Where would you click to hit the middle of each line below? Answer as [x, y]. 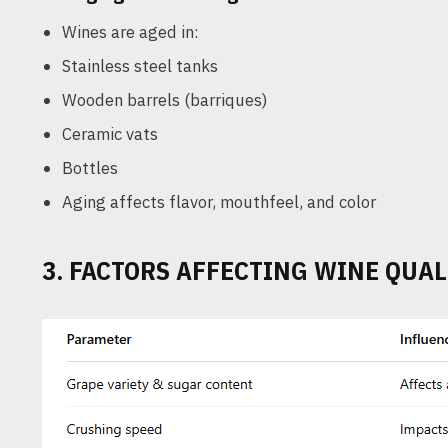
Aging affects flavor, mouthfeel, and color [219, 202]
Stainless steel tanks [140, 66]
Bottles [90, 168]
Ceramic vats [110, 134]
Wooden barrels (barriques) [165, 100]
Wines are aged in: [130, 32]
